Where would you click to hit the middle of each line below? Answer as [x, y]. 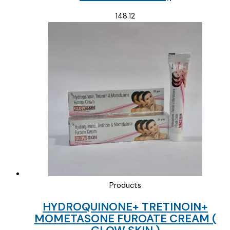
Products [125, 186]
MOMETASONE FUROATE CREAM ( [125, 219]
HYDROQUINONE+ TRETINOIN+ [125, 207]
